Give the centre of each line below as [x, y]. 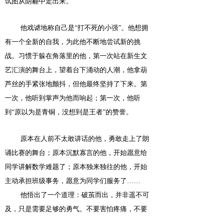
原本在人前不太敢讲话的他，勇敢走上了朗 [85, 139]
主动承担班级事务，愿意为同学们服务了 [66, 181]
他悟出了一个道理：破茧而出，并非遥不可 [85, 195]
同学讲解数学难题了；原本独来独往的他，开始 [76, 167]
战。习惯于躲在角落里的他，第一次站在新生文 [76, 56]
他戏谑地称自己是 [47, 28]
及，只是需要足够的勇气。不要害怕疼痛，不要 [76, 209]
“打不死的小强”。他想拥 [111, 28]
